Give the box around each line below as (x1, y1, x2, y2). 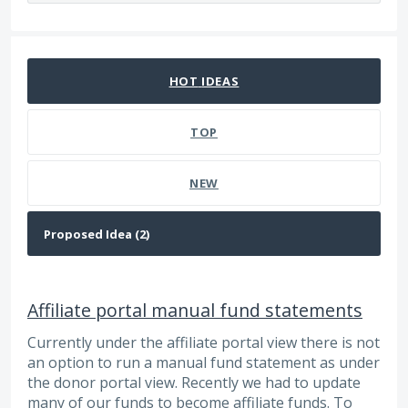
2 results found (10, 36, 114, 57)
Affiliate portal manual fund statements (27, 298, 362, 323)
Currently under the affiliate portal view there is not (27, 332, 380, 353)
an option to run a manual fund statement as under (27, 352, 380, 373)
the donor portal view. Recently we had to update (27, 372, 361, 393)
